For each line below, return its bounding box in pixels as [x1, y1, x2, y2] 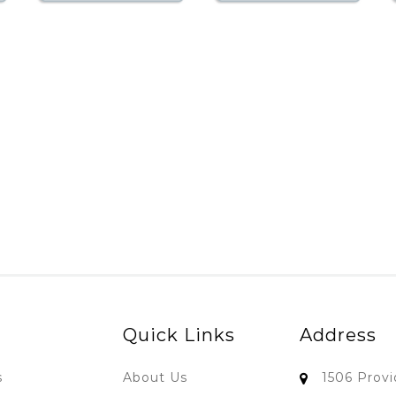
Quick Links [123, 324, 235, 346]
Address [300, 324, 377, 346]
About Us [123, 369, 187, 386]
